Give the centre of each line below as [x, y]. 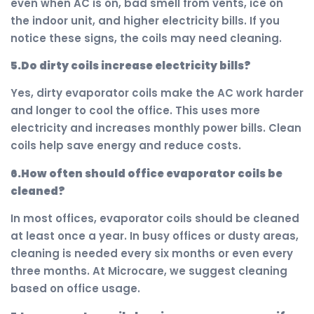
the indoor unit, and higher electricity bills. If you [145, 20]
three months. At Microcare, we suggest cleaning [149, 271]
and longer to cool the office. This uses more [135, 111]
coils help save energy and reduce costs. [126, 146]
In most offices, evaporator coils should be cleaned [155, 219]
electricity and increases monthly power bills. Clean [156, 128]
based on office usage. [75, 289]
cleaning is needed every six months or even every [152, 254]
